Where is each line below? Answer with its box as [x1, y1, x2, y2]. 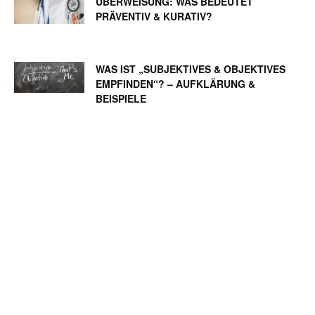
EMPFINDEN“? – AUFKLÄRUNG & [96, 76, 255, 91]
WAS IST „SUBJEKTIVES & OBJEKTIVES [96, 61, 285, 76]
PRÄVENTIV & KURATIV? [96, 8, 212, 23]
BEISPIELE [96, 91, 146, 105]
